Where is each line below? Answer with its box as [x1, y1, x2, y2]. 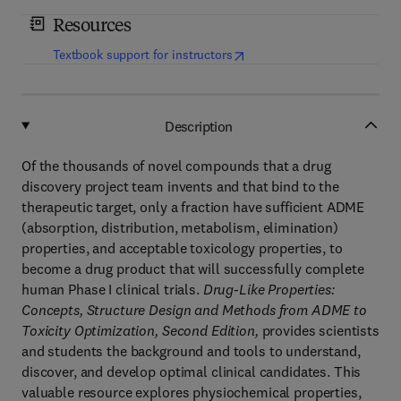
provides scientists [258, 321, 380, 339]
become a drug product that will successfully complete [21, 260, 364, 277]
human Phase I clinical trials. [21, 280, 203, 298]
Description [165, 116, 233, 135]
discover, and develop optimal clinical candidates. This [21, 363, 362, 380]
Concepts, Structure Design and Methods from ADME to [21, 301, 367, 319]
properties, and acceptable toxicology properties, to [21, 239, 343, 257]
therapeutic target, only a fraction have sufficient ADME [21, 198, 365, 216]
